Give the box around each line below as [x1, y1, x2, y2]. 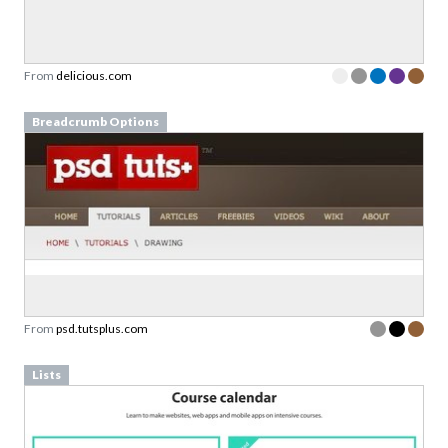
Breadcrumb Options [31, 114, 159, 129]
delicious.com [56, 68, 132, 83]
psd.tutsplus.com [56, 321, 148, 337]
